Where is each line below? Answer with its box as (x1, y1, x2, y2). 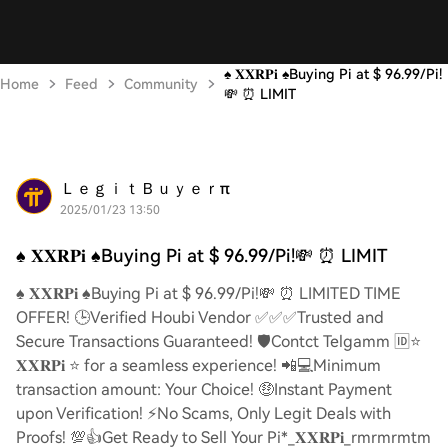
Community (124, 76, 198, 92)
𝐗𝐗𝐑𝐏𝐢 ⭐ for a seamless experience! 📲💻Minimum (16, 356, 381, 375)
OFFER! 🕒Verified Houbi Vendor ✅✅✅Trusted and (16, 308, 384, 327)
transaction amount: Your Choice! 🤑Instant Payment (16, 380, 392, 399)
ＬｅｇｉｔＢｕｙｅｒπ (60, 179, 230, 198)
